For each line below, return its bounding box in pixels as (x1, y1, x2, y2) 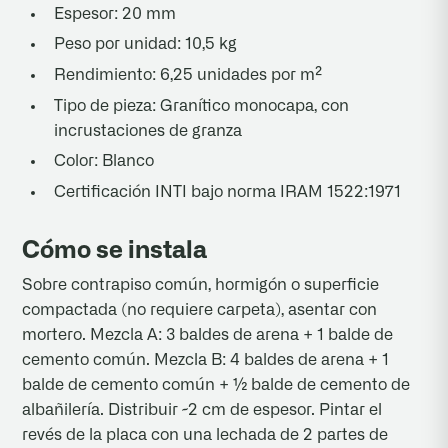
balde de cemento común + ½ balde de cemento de (22, 376, 411, 393)
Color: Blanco (54, 153, 155, 170)
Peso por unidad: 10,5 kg (54, 36, 238, 53)
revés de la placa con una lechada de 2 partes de (22, 426, 389, 443)
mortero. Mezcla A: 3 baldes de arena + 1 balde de (22, 326, 394, 343)
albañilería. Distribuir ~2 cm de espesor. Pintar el (22, 401, 383, 418)
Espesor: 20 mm (54, 5, 177, 22)
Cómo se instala (22, 238, 208, 263)
